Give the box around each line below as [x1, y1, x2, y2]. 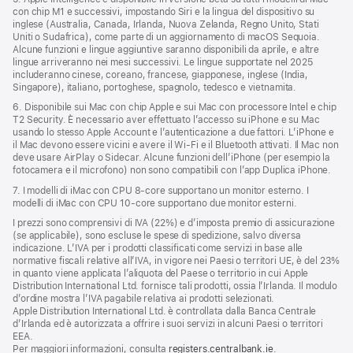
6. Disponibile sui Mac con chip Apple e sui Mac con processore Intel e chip [13, 102, 337, 113]
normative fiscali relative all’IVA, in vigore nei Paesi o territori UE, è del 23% [13, 255, 340, 267]
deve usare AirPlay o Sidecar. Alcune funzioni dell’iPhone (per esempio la [13, 152, 331, 164]
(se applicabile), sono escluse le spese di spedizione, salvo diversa [13, 230, 301, 242]
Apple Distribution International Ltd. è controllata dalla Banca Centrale [13, 306, 317, 318]
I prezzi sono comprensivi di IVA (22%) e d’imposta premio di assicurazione [13, 217, 336, 229]
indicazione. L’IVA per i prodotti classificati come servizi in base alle [13, 243, 303, 255]
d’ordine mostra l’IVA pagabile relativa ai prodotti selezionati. [13, 293, 275, 305]
